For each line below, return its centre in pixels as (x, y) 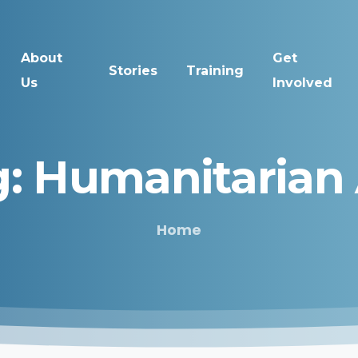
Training (215, 70)
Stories (133, 70)
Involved (303, 83)
